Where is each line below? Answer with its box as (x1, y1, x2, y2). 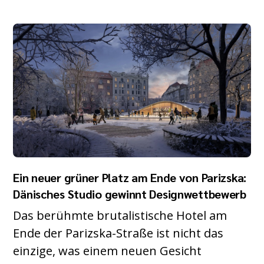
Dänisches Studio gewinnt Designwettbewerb (13, 186, 246, 202)
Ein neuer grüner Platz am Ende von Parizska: (13, 169, 247, 185)
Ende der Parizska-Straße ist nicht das (13, 225, 224, 241)
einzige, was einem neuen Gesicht (13, 242, 202, 259)
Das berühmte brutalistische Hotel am (13, 207, 227, 223)
